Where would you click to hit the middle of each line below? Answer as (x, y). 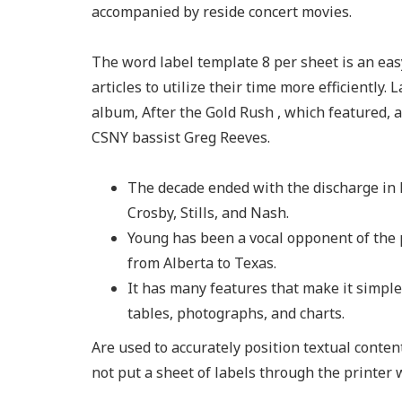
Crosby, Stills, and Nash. (208, 213)
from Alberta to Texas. (202, 263)
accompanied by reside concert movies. (222, 12)
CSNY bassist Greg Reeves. (181, 137)
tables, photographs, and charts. (236, 313)
